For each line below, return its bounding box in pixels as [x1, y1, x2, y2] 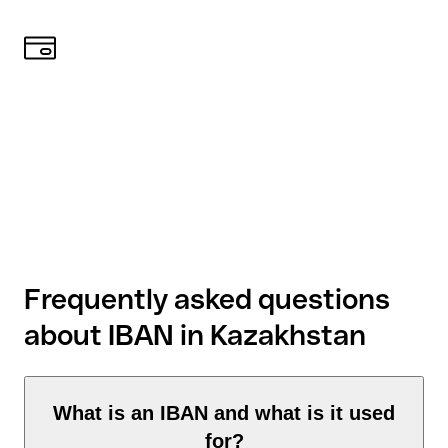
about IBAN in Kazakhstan [24, 319, 366, 352]
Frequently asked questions [24, 283, 390, 316]
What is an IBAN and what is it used [53, 402, 395, 425]
